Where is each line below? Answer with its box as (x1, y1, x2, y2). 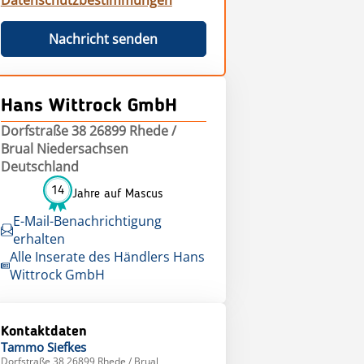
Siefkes (46, 339, 86, 355)
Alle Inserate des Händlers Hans (9, 248, 205, 266)
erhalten (12, 230, 65, 248)
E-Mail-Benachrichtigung (12, 212, 162, 230)
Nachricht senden (49, 30, 158, 48)
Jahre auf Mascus (72, 187, 164, 201)
